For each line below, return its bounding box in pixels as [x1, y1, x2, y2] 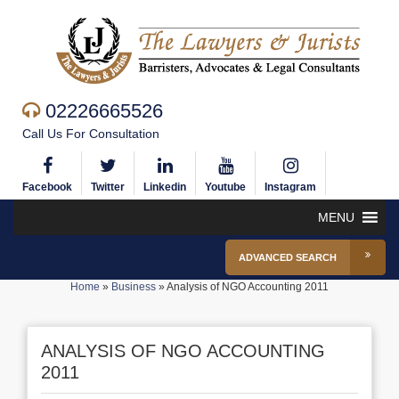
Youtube [205, 181, 246, 193]
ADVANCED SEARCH [239, 252, 337, 263]
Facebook [22, 181, 72, 193]
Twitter [91, 181, 125, 193]
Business [111, 281, 156, 293]
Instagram [265, 181, 316, 193]
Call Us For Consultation [22, 126, 159, 141]
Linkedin [143, 181, 186, 193]
